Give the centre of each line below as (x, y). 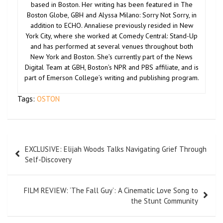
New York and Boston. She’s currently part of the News (111, 56)
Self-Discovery (48, 159)
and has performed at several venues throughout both (111, 46)
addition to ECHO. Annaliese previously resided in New (111, 25)
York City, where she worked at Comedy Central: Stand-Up (111, 36)
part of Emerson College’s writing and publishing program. (111, 77)
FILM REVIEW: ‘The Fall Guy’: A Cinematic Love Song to (111, 190)
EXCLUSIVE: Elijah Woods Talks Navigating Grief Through (116, 149)
